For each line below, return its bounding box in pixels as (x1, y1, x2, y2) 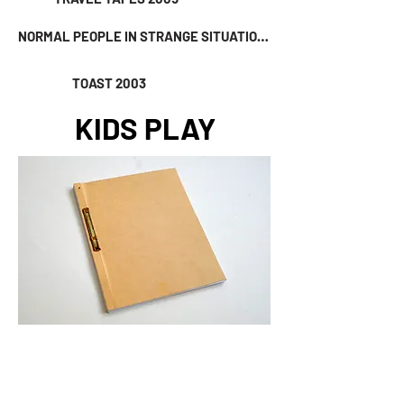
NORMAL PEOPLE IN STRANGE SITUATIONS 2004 (257, 28, 269, 44)
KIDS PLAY (75, 110, 216, 146)
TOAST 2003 (72, 75, 146, 91)
